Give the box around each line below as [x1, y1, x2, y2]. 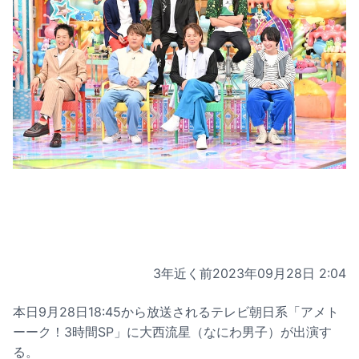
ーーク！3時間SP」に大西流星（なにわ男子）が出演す [13, 323, 332, 340]
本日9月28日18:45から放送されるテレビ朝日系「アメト [13, 303, 339, 320]
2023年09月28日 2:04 [212, 264, 346, 281]
